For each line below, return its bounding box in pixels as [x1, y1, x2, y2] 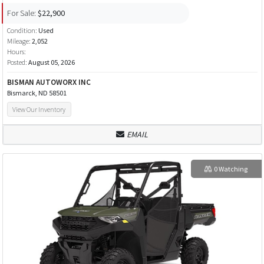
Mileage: [6, 37, 31, 46]
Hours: [6, 47, 26, 57]
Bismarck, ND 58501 [6, 88, 67, 98]
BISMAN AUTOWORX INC [6, 77, 91, 88]
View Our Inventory [12, 105, 66, 114]
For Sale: [6, 7, 36, 18]
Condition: [6, 26, 38, 35]
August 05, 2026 [28, 58, 75, 67]
